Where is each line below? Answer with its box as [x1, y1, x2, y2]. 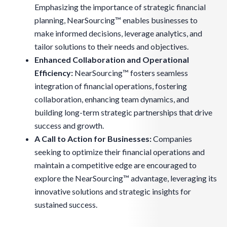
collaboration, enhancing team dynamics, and [34, 94, 189, 104]
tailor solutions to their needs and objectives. [34, 42, 188, 52]
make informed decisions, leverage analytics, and [34, 28, 202, 39]
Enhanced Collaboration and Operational [34, 55, 189, 65]
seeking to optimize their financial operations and [34, 147, 205, 157]
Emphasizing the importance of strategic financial [34, 2, 206, 12]
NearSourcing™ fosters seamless [73, 68, 188, 78]
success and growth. [34, 121, 104, 131]
